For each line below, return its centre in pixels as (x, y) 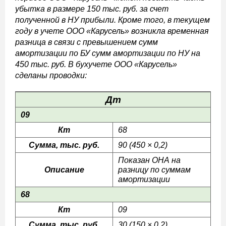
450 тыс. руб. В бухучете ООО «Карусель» (96, 64)
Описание (64, 170)
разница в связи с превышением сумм (87, 42)
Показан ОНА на (149, 160)
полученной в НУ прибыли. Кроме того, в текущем (112, 20)
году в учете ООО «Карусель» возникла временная (112, 31)
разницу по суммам (154, 170)
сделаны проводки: (51, 75)
